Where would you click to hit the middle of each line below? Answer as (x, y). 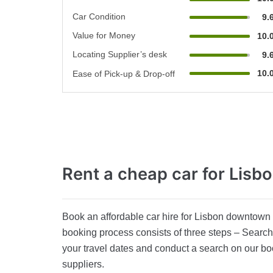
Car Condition (99, 17)
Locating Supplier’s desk (120, 55)
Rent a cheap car (132, 174)
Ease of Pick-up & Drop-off (124, 74)
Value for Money (104, 36)
